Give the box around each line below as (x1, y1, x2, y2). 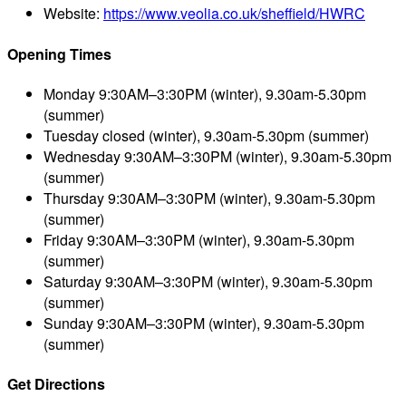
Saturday (43, 270, 101, 292)
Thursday (43, 187, 104, 208)
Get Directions (7, 373, 105, 395)
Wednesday (43, 145, 121, 167)
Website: (43, 3, 103, 24)
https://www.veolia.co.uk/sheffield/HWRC (103, 3, 365, 24)
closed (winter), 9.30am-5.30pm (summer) (99, 124, 369, 146)
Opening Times (7, 43, 111, 64)
